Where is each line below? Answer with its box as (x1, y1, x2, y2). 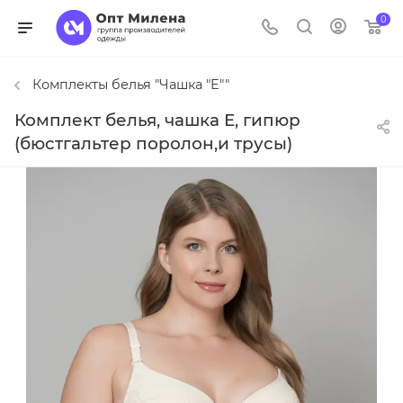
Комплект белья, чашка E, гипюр (14, 110, 300, 131)
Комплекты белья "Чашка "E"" (32, 76, 229, 93)
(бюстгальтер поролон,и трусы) (14, 133, 292, 155)
